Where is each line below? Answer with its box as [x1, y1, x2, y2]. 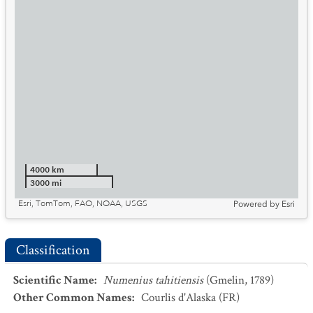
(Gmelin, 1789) [206, 272, 274, 288]
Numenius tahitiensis [103, 272, 203, 288]
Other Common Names [13, 290, 132, 305]
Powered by [233, 199, 279, 209]
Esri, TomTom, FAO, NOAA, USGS [18, 198, 147, 209]
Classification [16, 241, 90, 259]
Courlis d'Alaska [141, 290, 216, 305]
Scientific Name [13, 272, 94, 288]
